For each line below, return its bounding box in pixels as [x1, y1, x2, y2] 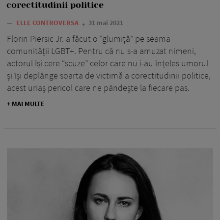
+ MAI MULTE [7, 99, 45, 109]
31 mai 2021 [88, 18, 123, 27]
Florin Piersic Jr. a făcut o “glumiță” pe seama [7, 33, 170, 45]
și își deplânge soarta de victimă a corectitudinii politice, [7, 70, 211, 82]
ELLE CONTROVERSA [16, 18, 80, 27]
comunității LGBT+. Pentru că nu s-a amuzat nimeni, [7, 45, 196, 57]
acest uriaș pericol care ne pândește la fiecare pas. [7, 82, 190, 94]
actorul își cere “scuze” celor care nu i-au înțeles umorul [7, 57, 208, 69]
